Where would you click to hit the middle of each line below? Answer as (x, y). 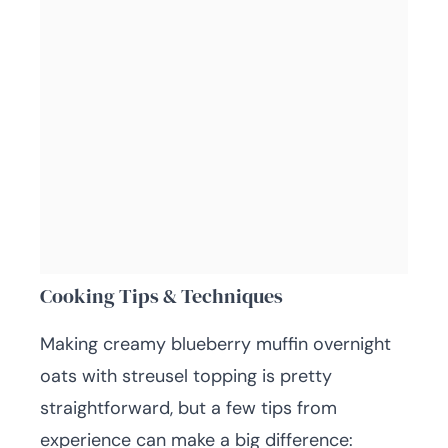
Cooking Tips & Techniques (161, 296)
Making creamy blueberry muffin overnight (215, 344)
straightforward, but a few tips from (188, 408)
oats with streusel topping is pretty (186, 376)
